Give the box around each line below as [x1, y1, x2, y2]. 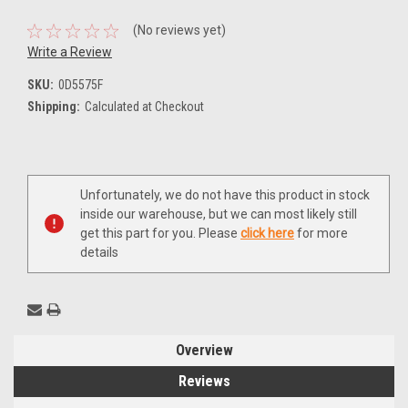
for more [294, 225, 348, 240]
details [80, 244, 118, 260]
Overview [175, 341, 233, 359]
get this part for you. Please [80, 225, 240, 240]
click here [240, 225, 294, 240]
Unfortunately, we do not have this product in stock [80, 187, 370, 202]
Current [32, 168, 74, 184]
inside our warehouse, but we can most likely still [80, 206, 357, 221]
